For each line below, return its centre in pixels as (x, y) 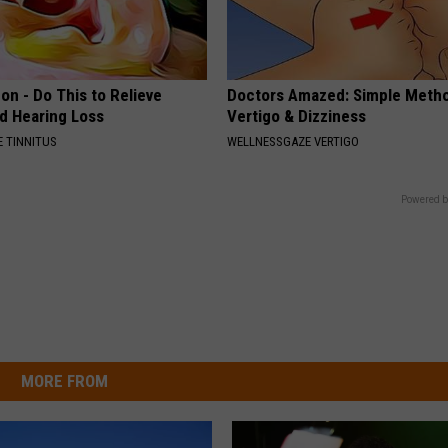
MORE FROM (64, 380)
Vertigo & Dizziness (297, 115)
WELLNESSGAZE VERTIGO (293, 141)
